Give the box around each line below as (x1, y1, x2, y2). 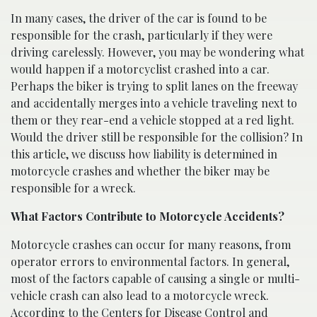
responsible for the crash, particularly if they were (11, 28, 272, 43)
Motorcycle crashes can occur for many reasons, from (11, 237, 291, 253)
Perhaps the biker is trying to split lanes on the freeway (11, 79, 298, 94)
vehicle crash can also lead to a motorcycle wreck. (11, 288, 269, 304)
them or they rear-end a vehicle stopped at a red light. (11, 113, 294, 128)
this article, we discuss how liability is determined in (11, 146, 277, 162)
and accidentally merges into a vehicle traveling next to (11, 96, 297, 111)
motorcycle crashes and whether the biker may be (11, 163, 270, 179)
